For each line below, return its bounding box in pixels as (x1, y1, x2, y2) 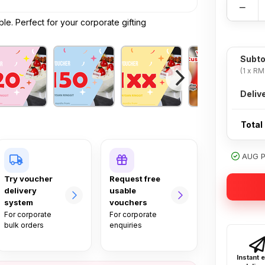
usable (109, 186, 137, 195)
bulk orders (4, 221, 44, 230)
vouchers (109, 198, 148, 207)
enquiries (109, 221, 143, 230)
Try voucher (4, 174, 53, 183)
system (4, 198, 33, 207)
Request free (109, 174, 161, 183)
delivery (4, 186, 37, 195)
